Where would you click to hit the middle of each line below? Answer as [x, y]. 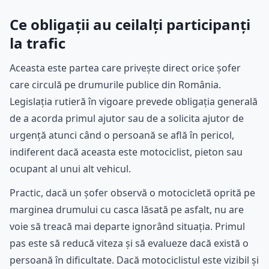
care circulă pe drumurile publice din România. [115, 85]
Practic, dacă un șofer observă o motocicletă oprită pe [132, 193]
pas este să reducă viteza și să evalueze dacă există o [129, 243]
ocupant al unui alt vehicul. [70, 169]
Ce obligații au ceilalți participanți [130, 25]
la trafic [38, 43]
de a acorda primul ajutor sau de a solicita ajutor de [127, 119]
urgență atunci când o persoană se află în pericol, [122, 135]
